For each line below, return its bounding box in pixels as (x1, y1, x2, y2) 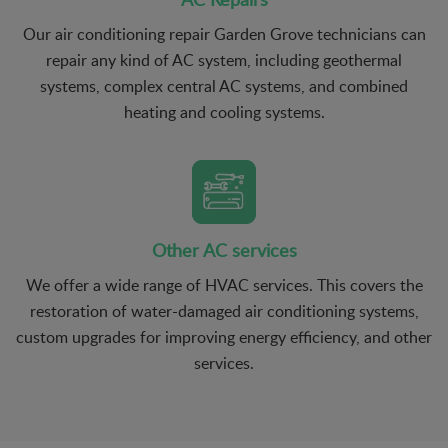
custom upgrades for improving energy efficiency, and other (16, 325, 432, 348)
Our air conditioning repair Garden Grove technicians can (22, 22, 426, 45)
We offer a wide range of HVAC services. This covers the (25, 273, 423, 296)
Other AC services (151, 237, 297, 262)
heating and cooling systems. (123, 100, 325, 123)
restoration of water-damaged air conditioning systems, (29, 299, 419, 322)
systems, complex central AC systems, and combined (40, 74, 408, 97)
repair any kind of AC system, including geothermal (46, 48, 402, 71)
